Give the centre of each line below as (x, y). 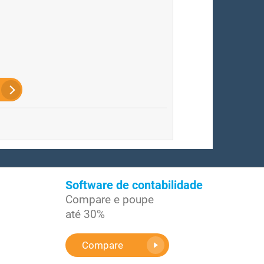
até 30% (85, 214)
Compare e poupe (110, 199)
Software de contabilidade (134, 185)
